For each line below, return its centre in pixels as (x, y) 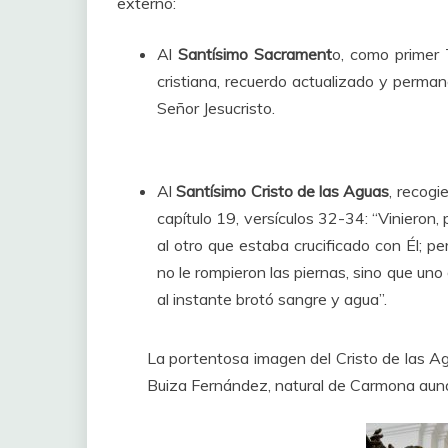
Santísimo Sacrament (255, 54)
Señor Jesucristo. (216, 108)
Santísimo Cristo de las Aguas (283, 191)
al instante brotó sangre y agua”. (272, 299)
